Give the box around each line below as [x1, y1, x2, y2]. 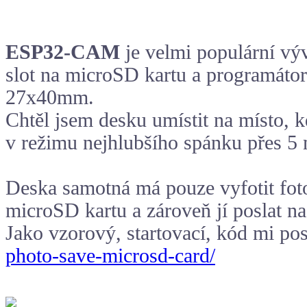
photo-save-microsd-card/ [5, 245, 215, 267]
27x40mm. [5, 86, 94, 109]
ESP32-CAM [5, 41, 120, 64]
